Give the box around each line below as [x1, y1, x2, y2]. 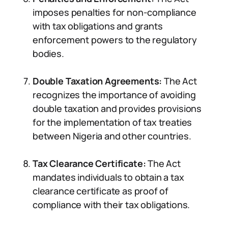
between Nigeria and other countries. [33, 130, 191, 142]
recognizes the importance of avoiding [33, 89, 196, 101]
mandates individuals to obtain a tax [33, 171, 184, 183]
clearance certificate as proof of [33, 185, 169, 197]
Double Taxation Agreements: [33, 75, 164, 87]
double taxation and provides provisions [33, 102, 202, 115]
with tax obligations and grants [33, 20, 163, 32]
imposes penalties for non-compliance [33, 6, 196, 18]
